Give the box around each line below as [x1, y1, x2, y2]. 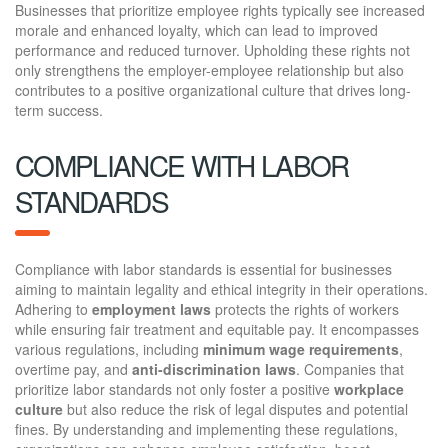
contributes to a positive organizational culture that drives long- [15, 79, 411, 100]
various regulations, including [15, 338, 203, 359]
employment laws [92, 298, 211, 319]
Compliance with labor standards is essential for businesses [15, 258, 392, 279]
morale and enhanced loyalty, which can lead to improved [15, 19, 378, 40]
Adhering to [15, 298, 92, 319]
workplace [334, 378, 404, 399]
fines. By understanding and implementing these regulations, [15, 418, 398, 439]
